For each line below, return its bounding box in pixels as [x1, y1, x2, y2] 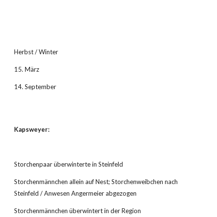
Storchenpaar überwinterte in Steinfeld [14, 160, 124, 168]
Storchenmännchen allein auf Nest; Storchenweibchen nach [14, 178, 178, 186]
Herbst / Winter [14, 48, 59, 56]
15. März [14, 65, 40, 73]
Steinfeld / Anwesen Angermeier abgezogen [14, 189, 137, 197]
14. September [14, 83, 57, 91]
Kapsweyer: [14, 125, 50, 133]
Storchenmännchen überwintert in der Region [14, 207, 141, 215]
